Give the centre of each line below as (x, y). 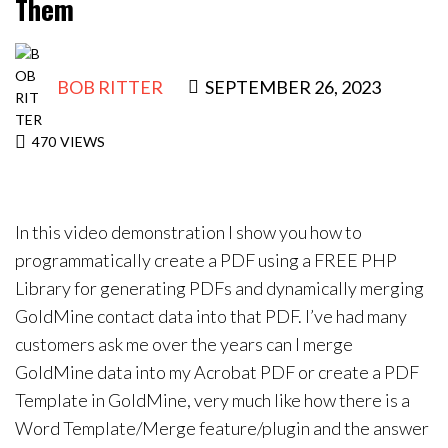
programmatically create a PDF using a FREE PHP (206, 260)
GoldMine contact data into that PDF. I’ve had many (211, 316)
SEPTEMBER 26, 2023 (293, 87)
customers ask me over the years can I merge (184, 344)
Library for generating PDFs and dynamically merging (219, 288)
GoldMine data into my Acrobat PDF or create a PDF (217, 372)
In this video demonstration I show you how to (188, 232)
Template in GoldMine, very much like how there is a (212, 400)
